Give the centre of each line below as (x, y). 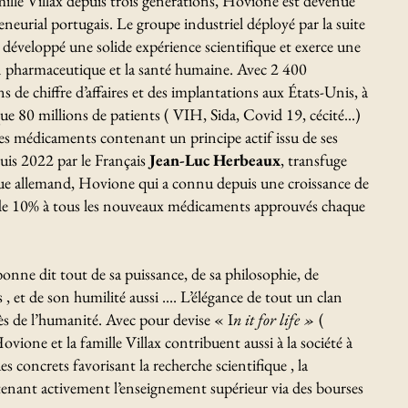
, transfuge (314, 160)
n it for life (266, 319)
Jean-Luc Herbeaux (215, 160)
